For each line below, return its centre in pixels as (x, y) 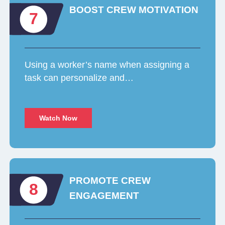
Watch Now (59, 118)
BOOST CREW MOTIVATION (134, 10)
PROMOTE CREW (110, 181)
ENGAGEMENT (104, 196)
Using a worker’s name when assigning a (107, 65)
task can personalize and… (79, 78)
